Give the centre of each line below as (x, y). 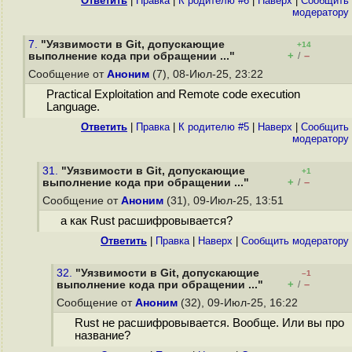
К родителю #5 (214, 127)
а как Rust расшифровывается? (146, 221)
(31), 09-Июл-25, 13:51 (225, 201)
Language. (73, 107)
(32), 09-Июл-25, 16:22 (239, 303)
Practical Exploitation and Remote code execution (173, 95)
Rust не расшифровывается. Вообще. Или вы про (209, 323)
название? (102, 336)
